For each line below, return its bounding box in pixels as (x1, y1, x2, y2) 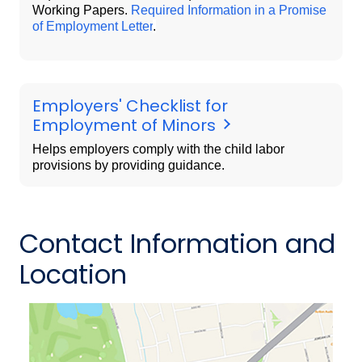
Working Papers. (32, 3, 131, 18)
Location (19, 256, 127, 293)
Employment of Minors (32, 114, 220, 137)
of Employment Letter (32, 19, 153, 34)
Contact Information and (19, 225, 335, 263)
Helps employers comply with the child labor (32, 142, 284, 157)
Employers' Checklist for (32, 95, 228, 118)
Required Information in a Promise (131, 3, 326, 18)
